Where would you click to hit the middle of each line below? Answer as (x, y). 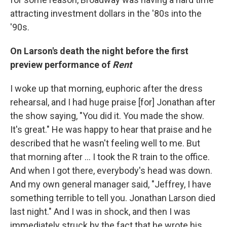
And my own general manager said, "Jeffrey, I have (111, 184)
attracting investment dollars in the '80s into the (106, 13)
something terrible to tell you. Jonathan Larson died (113, 198)
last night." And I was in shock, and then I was (100, 212)
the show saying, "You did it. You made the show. (107, 116)
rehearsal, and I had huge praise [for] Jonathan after (113, 102)
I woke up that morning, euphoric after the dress (106, 88)
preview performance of (61, 65)
